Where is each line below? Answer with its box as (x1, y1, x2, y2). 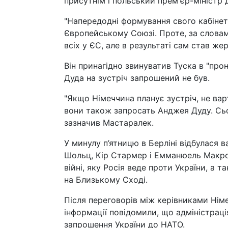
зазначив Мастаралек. (64, 118, 154, 128)
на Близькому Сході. (64, 175, 148, 185)
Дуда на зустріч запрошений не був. (64, 73, 210, 83)
